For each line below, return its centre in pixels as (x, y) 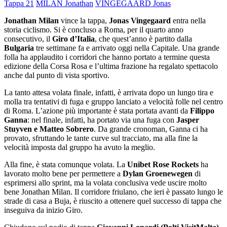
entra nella (188, 21)
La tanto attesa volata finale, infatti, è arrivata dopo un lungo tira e (109, 93)
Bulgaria (19, 48)
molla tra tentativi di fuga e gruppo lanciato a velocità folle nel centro (113, 102)
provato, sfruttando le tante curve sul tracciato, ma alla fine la (101, 138)
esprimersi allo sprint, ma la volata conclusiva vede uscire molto (105, 183)
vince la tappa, (84, 21)
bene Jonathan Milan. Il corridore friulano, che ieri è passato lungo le (113, 192)
